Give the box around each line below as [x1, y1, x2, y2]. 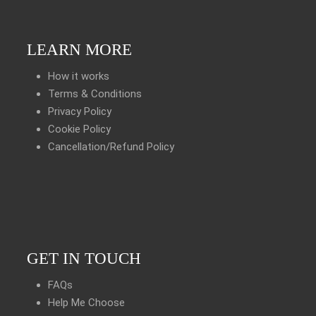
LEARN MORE [26, 41, 132, 59]
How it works [47, 70, 109, 83]
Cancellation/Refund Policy [47, 140, 174, 154]
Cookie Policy [47, 123, 111, 136]
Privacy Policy [47, 105, 111, 119]
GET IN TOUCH [26, 250, 141, 268]
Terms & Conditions [47, 87, 142, 101]
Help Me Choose [47, 296, 125, 310]
